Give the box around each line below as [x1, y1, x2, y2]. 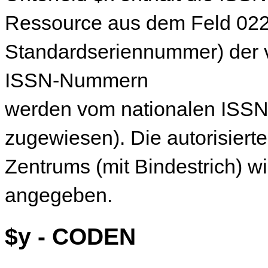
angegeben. [5, 184, 112, 207]
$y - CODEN [5, 223, 136, 249]
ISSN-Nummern [5, 69, 148, 92]
